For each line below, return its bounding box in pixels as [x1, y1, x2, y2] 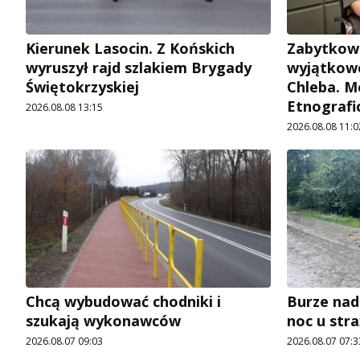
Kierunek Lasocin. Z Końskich [26, 38, 235, 58]
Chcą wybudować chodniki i [26, 291, 221, 311]
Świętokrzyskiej [26, 76, 139, 96]
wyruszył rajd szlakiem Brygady [26, 57, 252, 77]
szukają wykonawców [26, 310, 181, 330]
